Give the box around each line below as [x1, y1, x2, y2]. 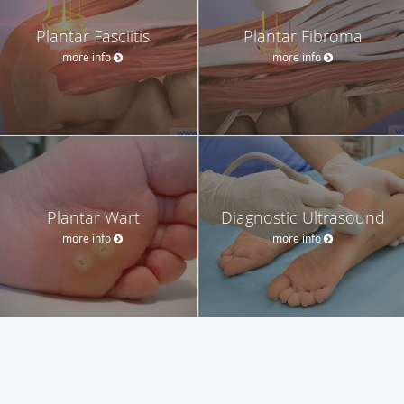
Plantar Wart [46, 206, 140, 228]
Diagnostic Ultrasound [221, 206, 385, 228]
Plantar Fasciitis [36, 24, 150, 47]
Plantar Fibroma [243, 24, 363, 47]
